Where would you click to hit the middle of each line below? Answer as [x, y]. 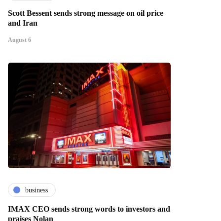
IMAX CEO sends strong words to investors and [89, 209]
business [37, 190]
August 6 [19, 40]
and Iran [23, 23]
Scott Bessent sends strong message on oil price [86, 13]
